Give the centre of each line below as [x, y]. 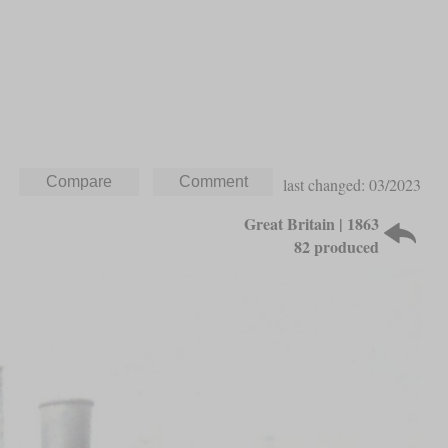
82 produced [337, 246]
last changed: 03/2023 [352, 184]
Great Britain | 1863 [312, 223]
